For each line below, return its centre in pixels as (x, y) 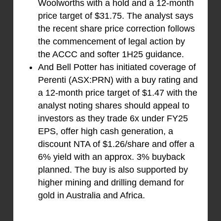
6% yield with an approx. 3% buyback (111, 157)
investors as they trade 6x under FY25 (113, 119)
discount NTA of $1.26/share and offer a (116, 144)
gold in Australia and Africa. (91, 196)
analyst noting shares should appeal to (113, 106)
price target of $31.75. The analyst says (115, 16)
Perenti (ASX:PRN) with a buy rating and (118, 80)
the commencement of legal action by (111, 42)
